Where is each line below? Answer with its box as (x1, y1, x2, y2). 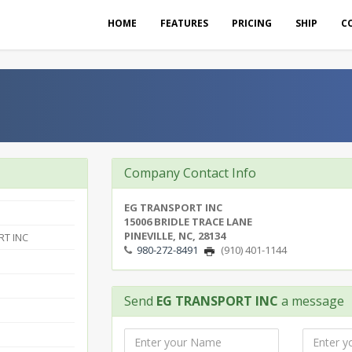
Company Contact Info (123, 164, 256, 181)
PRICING (232, 16, 272, 30)
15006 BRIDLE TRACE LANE (123, 214, 252, 229)
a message (277, 292, 344, 310)
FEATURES (160, 16, 208, 30)
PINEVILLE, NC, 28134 (123, 229, 225, 243)
